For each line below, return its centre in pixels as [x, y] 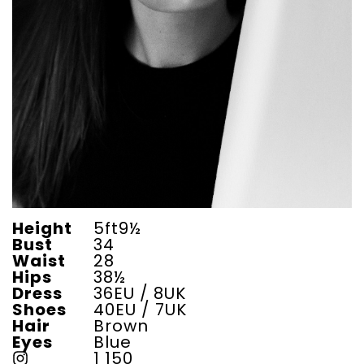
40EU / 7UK [140, 310]
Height [42, 229]
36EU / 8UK [140, 294]
